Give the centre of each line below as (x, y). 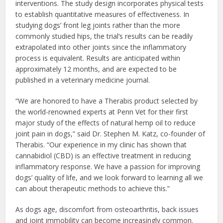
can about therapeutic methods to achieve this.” (93, 189)
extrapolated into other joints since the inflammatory (101, 47)
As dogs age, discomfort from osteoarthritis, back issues (107, 210)
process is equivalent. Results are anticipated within (98, 58)
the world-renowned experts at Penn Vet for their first (102, 112)
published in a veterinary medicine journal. (83, 80)
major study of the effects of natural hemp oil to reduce (106, 123)
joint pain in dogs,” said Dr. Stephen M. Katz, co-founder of (111, 134)
